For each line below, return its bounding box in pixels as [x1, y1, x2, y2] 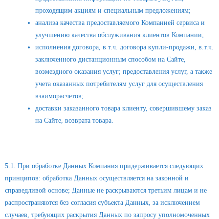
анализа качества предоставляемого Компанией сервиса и [35, 19, 205, 26]
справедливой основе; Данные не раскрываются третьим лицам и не [5, 186, 207, 194]
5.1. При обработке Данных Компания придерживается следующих [5, 162, 203, 170]
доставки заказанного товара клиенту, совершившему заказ [35, 105, 212, 112]
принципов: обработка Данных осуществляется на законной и [5, 174, 189, 182]
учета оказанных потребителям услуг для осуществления [35, 80, 203, 88]
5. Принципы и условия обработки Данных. [5, 138, 172, 148]
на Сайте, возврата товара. [35, 117, 113, 124]
